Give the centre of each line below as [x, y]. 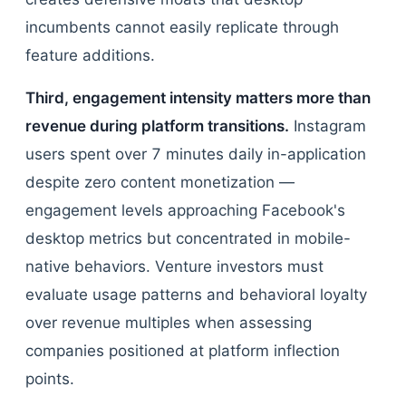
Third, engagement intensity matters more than [198, 98]
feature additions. [90, 55]
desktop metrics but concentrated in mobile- [188, 238]
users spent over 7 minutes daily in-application [196, 154]
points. [50, 379]
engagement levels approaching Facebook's [185, 210]
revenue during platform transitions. [157, 126]
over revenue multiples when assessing [169, 323]
